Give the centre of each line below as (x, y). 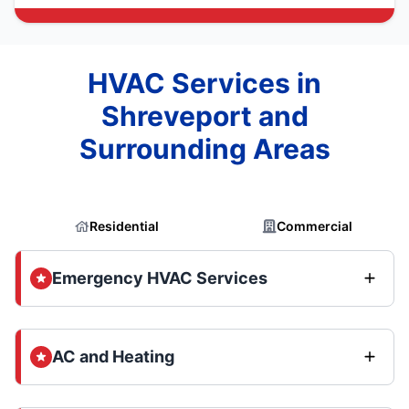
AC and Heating (113, 357)
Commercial (314, 226)
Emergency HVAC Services (160, 278)
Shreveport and (204, 116)
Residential (124, 226)
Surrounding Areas (204, 149)
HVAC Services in (204, 83)
